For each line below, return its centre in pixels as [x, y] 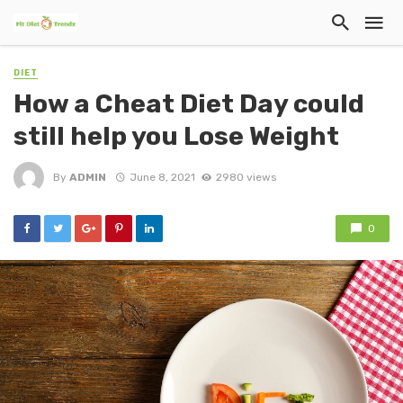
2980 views [246, 177]
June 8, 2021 [162, 177]
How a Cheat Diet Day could [189, 104]
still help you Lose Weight [176, 136]
